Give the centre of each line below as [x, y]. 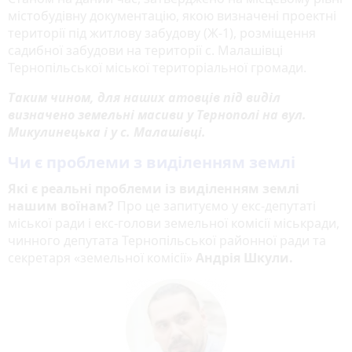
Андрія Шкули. [246, 257]
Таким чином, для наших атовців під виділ [144, 97]
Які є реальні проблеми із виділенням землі [154, 188]
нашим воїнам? [61, 205]
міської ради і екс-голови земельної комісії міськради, [174, 223]
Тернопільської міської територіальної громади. [157, 67]
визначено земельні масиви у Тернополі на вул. [157, 114]
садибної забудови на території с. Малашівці [145, 50]
